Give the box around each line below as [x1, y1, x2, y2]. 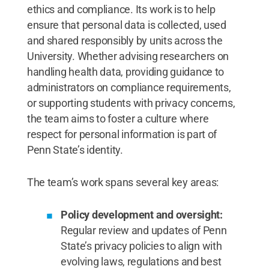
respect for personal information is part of [26, 127, 217, 141]
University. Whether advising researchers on [26, 49, 229, 62]
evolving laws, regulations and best [60, 255, 222, 268]
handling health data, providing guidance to [26, 65, 225, 78]
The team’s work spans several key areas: [26, 175, 219, 189]
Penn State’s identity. [26, 143, 123, 156]
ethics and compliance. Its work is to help [26, 2, 216, 16]
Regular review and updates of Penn [60, 223, 227, 237]
